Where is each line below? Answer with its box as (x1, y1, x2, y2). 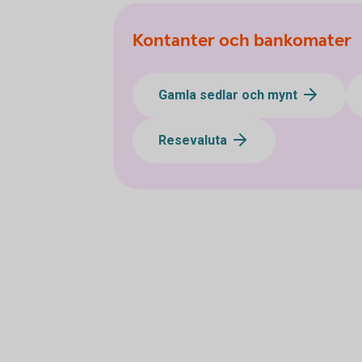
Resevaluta (158, 133, 230, 149)
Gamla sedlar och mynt (158, 87, 301, 103)
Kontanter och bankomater (133, 29, 351, 53)
